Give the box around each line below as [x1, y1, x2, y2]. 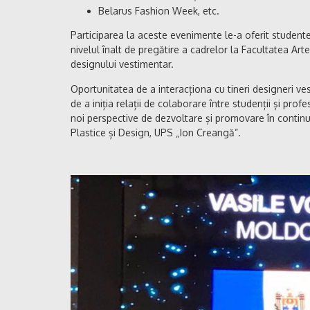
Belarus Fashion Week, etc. [98, 4, 219, 17]
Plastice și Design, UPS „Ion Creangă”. [71, 126, 241, 138]
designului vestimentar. [71, 57, 174, 70]
